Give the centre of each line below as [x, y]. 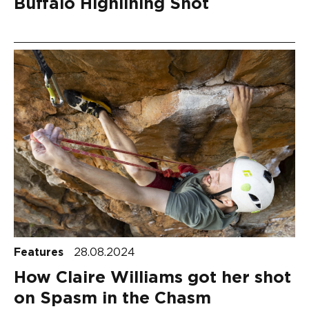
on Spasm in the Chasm [112, 298]
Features [40, 252]
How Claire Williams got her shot [152, 278]
